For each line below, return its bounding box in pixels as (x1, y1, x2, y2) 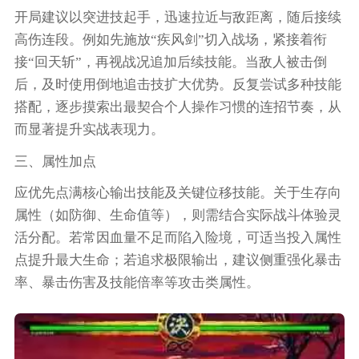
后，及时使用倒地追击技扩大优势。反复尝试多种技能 (14, 76, 341, 92)
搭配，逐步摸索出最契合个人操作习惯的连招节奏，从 (14, 99, 341, 115)
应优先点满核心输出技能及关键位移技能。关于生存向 (14, 185, 341, 201)
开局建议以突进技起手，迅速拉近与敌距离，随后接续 (14, 9, 341, 25)
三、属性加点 (14, 153, 96, 169)
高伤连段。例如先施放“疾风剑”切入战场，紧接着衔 (14, 31, 327, 47)
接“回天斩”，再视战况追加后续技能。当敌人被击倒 (14, 54, 327, 70)
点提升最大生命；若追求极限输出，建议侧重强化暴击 (14, 252, 341, 268)
